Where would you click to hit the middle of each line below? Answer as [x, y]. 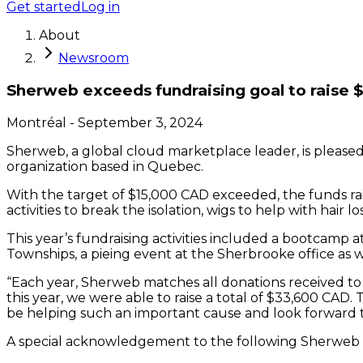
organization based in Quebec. [105, 166]
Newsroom [94, 58]
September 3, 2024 [140, 122]
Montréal [36, 122]
